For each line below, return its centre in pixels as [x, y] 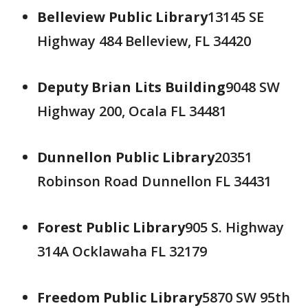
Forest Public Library [111, 227]
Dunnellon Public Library [126, 157]
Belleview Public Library [122, 17]
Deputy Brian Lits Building [131, 87]
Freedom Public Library [120, 297]
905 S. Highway [234, 227]
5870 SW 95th [246, 297]
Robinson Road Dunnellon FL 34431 [154, 181]
